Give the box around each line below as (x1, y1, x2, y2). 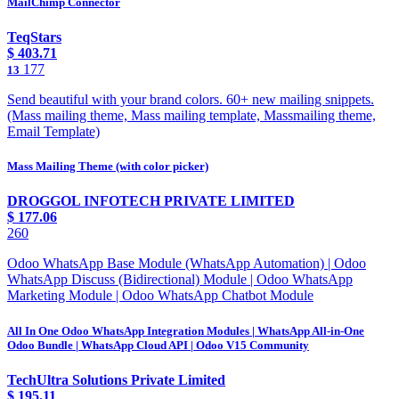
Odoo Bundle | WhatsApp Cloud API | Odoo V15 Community (7, 338, 309, 352)
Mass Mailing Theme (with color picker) (7, 159, 208, 174)
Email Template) (7, 124, 100, 140)
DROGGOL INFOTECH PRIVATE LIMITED (7, 193, 295, 209)
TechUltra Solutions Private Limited (7, 371, 225, 387)
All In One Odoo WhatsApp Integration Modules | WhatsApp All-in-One (7, 323, 364, 338)
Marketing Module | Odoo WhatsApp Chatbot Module (7, 288, 313, 304)
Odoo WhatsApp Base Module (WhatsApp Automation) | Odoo (7, 256, 366, 272)
